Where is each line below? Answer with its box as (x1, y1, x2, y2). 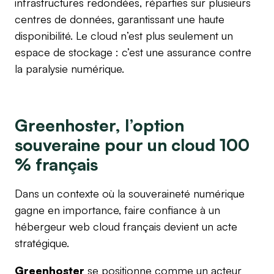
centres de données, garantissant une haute (15, 12, 224, 26)
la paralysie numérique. (15, 61, 124, 75)
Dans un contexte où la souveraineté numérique (15, 186, 245, 200)
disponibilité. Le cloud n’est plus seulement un (15, 28, 233, 42)
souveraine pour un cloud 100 (15, 134, 250, 155)
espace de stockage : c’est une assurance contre (15, 45, 251, 59)
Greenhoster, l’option (15, 114, 184, 135)
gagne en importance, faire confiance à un (15, 202, 220, 217)
